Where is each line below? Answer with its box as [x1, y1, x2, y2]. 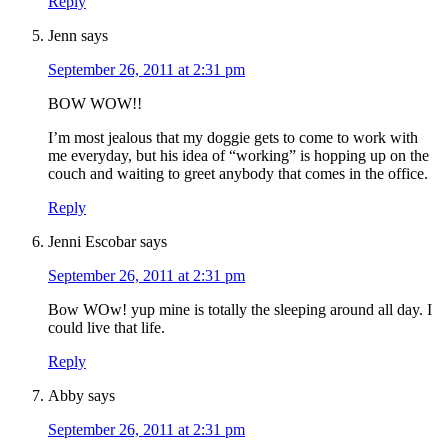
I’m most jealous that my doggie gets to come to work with [48, 129, 418, 147]
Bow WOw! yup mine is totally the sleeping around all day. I [48, 301, 432, 319]
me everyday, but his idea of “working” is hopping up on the [48, 147, 429, 165]
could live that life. [48, 319, 165, 337]
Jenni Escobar [48, 233, 136, 251]
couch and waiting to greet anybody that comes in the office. [48, 165, 428, 183]
